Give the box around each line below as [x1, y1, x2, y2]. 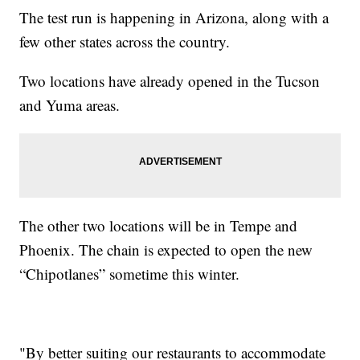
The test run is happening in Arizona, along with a [19, 7, 329, 28]
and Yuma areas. [19, 95, 121, 116]
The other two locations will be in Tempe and [19, 215, 298, 236]
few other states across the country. [19, 31, 231, 52]
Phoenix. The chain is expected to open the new [19, 239, 313, 260]
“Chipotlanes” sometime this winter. [19, 264, 240, 284]
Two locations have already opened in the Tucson [19, 71, 321, 92]
